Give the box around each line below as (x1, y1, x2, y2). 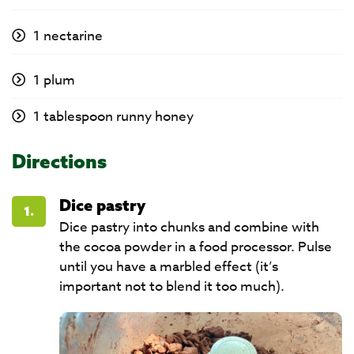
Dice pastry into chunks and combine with (59, 217, 319, 237)
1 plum (33, 70, 75, 90)
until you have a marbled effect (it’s (59, 257, 278, 277)
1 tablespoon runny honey (33, 107, 194, 126)
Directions (12, 149, 107, 173)
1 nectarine (33, 26, 103, 46)
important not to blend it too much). (59, 277, 284, 296)
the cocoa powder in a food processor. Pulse (59, 237, 332, 257)
